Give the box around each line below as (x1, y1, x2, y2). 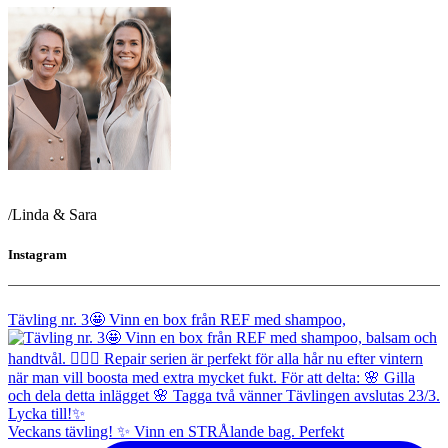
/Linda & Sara (8, 206, 97, 224)
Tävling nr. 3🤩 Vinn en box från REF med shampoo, (8, 310, 346, 328)
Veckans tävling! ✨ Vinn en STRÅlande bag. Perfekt (8, 422, 344, 440)
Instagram (8, 246, 67, 262)
